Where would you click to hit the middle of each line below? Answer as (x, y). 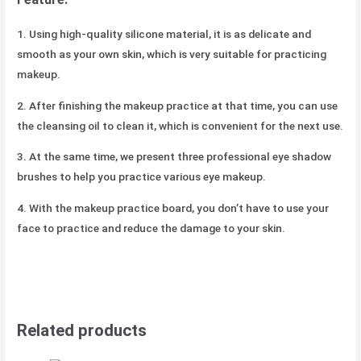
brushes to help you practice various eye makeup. (142, 177)
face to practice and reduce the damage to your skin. (151, 228)
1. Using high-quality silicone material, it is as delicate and (164, 34)
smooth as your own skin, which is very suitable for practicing (172, 54)
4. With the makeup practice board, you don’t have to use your (173, 208)
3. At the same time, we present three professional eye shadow (174, 157)
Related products (82, 330)
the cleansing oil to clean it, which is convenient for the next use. (180, 125)
